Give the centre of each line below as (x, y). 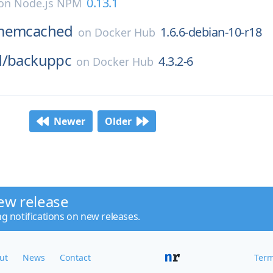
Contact (75, 257)
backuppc (40, 60)
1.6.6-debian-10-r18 (211, 32)
